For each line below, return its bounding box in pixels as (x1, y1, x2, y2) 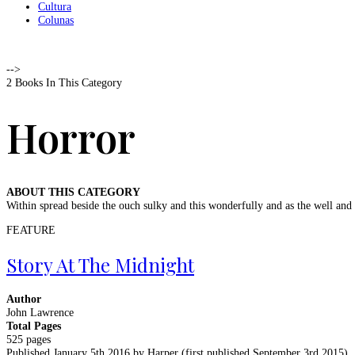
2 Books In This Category (6, 77, 122, 89)
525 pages (6, 333, 51, 345)
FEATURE (6, 224, 55, 236)
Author (6, 292, 41, 305)
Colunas (38, 14, 74, 26)
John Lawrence (6, 306, 74, 319)
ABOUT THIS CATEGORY (6, 186, 140, 198)
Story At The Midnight (6, 251, 194, 277)
